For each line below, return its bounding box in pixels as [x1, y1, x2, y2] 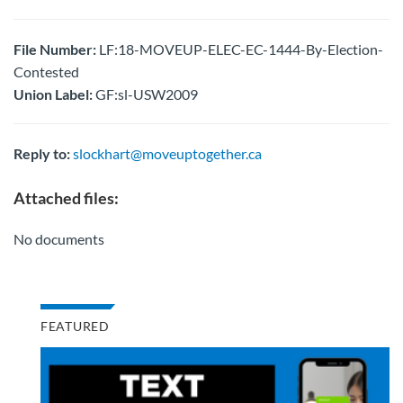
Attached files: [13, 188, 119, 208]
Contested [13, 63, 79, 80]
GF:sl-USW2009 [93, 85, 198, 103]
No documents [13, 230, 104, 247]
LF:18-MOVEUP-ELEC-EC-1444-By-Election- [96, 40, 383, 58]
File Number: [13, 40, 96, 58]
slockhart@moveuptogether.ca [73, 145, 262, 162]
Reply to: [13, 145, 70, 162]
